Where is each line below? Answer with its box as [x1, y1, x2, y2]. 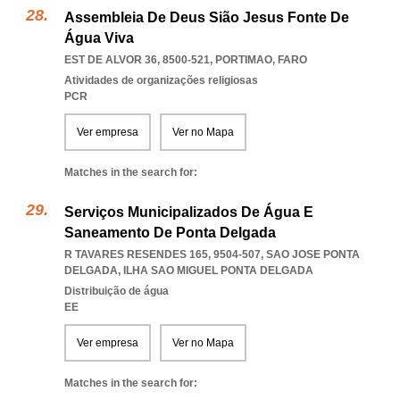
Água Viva [64, 30, 134, 46]
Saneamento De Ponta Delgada [64, 225, 276, 240]
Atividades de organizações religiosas [64, 74, 258, 87]
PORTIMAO [215, 54, 272, 66]
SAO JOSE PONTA [266, 248, 360, 261]
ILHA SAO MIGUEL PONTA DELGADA [123, 264, 313, 277]
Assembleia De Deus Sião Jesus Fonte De [64, 10, 349, 25]
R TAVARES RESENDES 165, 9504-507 [64, 248, 261, 261]
